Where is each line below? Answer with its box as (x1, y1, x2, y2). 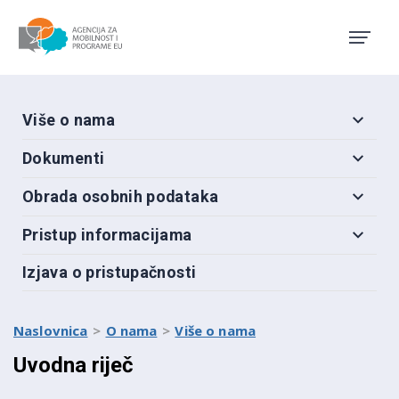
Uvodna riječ (13, 353, 134, 378)
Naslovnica (13, 322, 88, 339)
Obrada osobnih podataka (22, 187, 219, 206)
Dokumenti (22, 149, 105, 167)
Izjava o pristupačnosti (22, 263, 197, 281)
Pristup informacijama (22, 225, 192, 244)
